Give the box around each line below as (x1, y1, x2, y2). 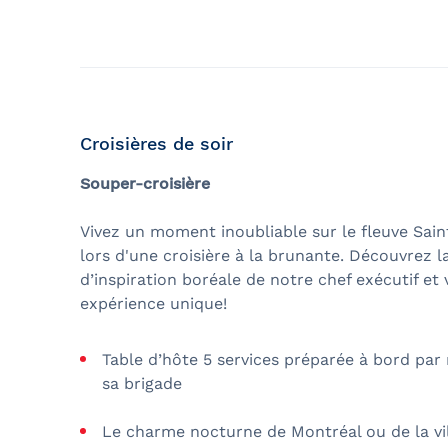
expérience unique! (80, 293, 227, 313)
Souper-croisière (80, 173, 210, 193)
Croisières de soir (80, 132, 233, 154)
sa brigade (102, 373, 182, 393)
